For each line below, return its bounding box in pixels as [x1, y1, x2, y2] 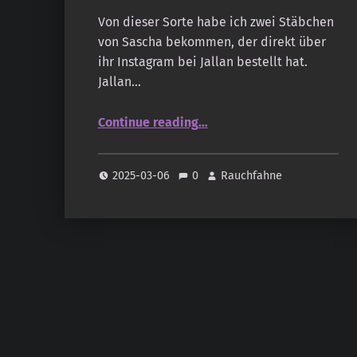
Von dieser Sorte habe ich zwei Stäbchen [97, 14, 334, 30]
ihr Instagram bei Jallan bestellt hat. [97, 54, 308, 70]
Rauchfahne [221, 167, 283, 182]
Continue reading [97, 115, 198, 131]
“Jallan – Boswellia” [197, 106, 261, 122]
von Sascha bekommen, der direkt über [97, 34, 326, 50]
